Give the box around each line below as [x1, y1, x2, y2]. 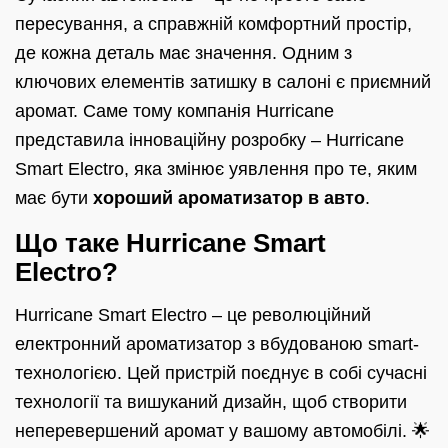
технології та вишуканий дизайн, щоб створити [15, 392, 407, 413]
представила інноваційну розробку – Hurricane [15, 130, 404, 151]
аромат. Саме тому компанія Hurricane [15, 101, 334, 122]
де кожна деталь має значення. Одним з [15, 43, 352, 64]
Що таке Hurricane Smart [15, 227, 326, 258]
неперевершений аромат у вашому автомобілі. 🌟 [15, 421, 430, 442]
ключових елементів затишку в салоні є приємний [15, 72, 431, 93]
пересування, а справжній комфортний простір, [15, 14, 412, 35]
